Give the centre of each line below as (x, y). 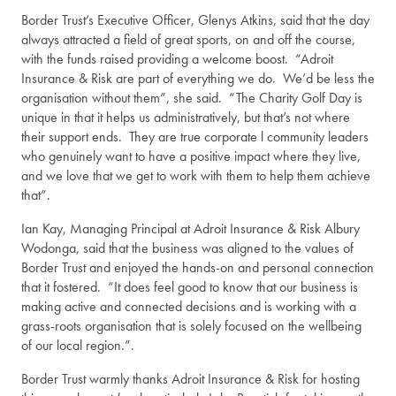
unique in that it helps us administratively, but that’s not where (186, 118)
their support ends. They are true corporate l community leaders (195, 137)
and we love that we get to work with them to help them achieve (196, 176)
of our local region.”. (78, 346)
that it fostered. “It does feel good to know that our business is (190, 287)
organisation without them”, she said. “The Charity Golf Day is (192, 98)
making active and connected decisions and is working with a (189, 307)
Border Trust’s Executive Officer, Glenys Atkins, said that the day (195, 20)
